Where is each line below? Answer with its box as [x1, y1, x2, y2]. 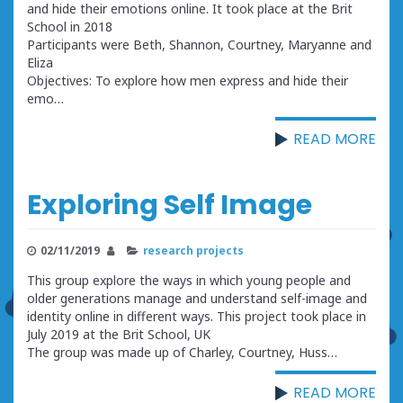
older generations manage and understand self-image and [27, 289, 367, 307]
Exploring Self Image [27, 185, 312, 224]
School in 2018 [27, 17, 112, 35]
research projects [143, 242, 244, 257]
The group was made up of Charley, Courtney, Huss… [27, 343, 337, 361]
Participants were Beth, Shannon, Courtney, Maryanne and [27, 35, 372, 53]
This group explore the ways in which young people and [27, 271, 351, 289]
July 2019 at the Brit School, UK [27, 325, 210, 343]
